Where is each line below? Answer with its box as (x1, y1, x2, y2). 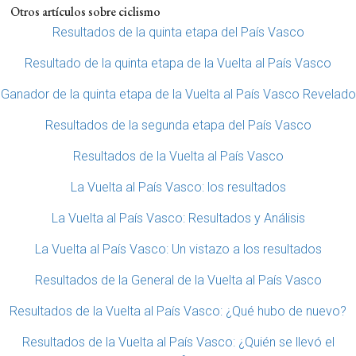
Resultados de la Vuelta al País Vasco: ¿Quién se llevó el (21, 335, 335, 350)
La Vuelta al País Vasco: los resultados (70, 180, 286, 195)
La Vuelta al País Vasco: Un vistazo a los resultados (34, 242, 322, 257)
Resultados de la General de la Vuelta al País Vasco (34, 273, 322, 288)
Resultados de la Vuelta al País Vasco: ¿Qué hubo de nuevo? (10, 304, 346, 319)
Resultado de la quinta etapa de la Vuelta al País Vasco (25, 56, 331, 71)
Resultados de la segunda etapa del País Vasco (44, 118, 311, 133)
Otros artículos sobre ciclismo (10, 3, 161, 20)
